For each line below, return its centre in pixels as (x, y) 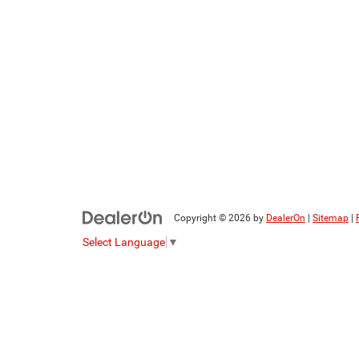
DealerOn (286, 218)
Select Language (124, 242)
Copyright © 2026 (214, 218)
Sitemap (331, 218)
